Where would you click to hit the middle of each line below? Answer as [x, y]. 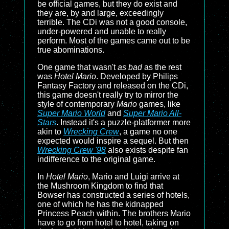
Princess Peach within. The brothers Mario [114, 213]
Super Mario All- [152, 113]
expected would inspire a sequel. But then [113, 141]
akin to [50, 132]
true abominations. [71, 50]
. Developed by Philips [137, 76]
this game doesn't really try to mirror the [108, 95]
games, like [159, 104]
